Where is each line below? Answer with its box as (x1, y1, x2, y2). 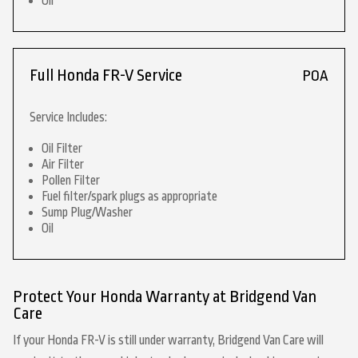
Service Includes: (30, 110, 107, 125)
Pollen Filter (42, 173, 100, 188)
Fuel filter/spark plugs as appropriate (42, 189, 217, 204)
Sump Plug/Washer (42, 205, 133, 220)
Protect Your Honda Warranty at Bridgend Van (13, 288, 316, 306)
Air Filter (42, 157, 84, 172)
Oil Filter (42, 141, 82, 156)
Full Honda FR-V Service (30, 66, 182, 85)
